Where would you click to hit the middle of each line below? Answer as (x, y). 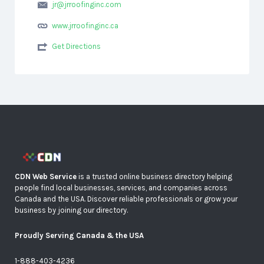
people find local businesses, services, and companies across (121, 188)
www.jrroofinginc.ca (85, 25)
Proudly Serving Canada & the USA (79, 236)
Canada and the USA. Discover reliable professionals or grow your (126, 199)
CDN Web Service (46, 177)
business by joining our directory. (71, 210)
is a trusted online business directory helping (154, 177)
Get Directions (76, 47)
